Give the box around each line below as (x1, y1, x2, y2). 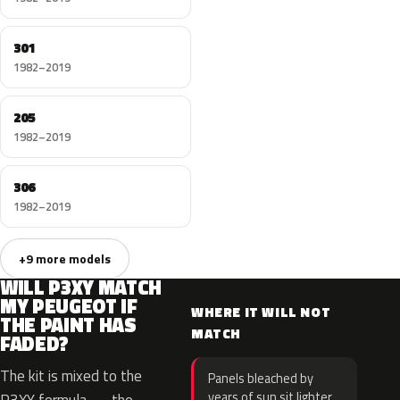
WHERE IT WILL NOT (191, 302, 331, 322)
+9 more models (19, 249, 111, 268)
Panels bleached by (208, 369, 313, 388)
